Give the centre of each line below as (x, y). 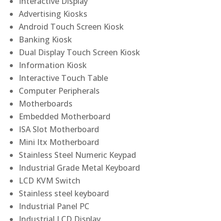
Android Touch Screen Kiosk (72, 27)
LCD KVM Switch (50, 181)
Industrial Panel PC (54, 206)
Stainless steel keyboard (64, 194)
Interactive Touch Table (64, 78)
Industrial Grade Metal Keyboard (80, 168)
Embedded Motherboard (65, 117)
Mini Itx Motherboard (59, 142)
